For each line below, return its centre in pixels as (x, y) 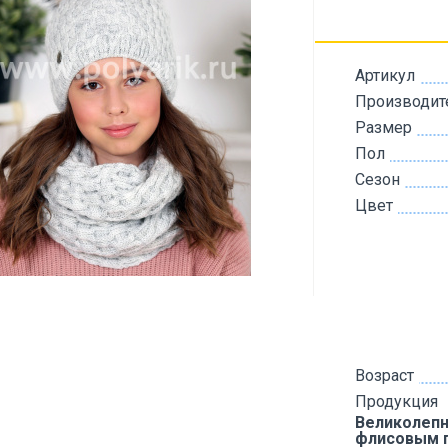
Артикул (385, 75)
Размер (383, 127)
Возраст (384, 375)
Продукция (396, 401)
